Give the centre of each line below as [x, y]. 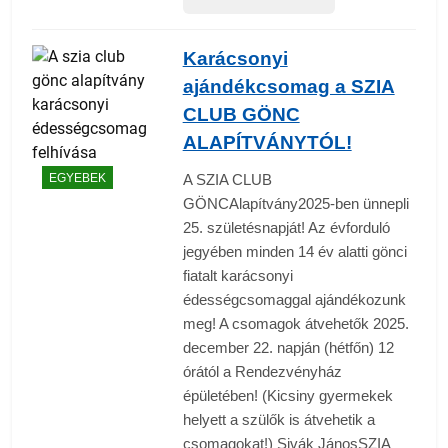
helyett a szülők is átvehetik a [278, 420]
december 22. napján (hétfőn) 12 [288, 348]
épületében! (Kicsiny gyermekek [287, 396]
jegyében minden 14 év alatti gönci [294, 252]
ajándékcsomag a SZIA [288, 87]
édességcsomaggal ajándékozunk [294, 300]
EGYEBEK [77, 177]
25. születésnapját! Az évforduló [286, 228]
